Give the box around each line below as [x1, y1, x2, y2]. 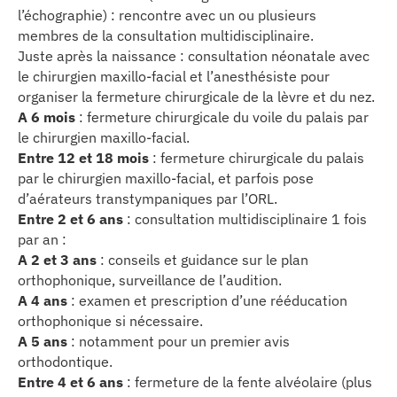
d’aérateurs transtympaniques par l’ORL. [18, 189, 277, 207]
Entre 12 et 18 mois [18, 148, 152, 167]
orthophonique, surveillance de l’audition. [18, 270, 282, 289]
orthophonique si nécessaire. [18, 311, 203, 330]
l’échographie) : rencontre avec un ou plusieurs [18, 5, 316, 24]
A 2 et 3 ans [18, 250, 97, 269]
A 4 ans [18, 291, 67, 309]
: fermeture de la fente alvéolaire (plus [123, 372, 372, 391]
